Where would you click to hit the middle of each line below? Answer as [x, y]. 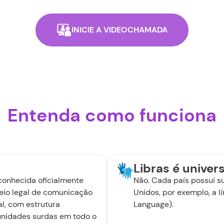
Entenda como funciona [112, 115]
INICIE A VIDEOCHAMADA [119, 30]
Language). [153, 204]
